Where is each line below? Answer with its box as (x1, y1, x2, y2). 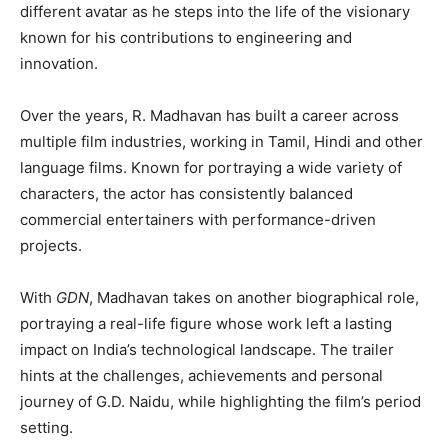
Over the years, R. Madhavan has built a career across (20, 106, 399, 126)
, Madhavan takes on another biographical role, (89, 288, 419, 308)
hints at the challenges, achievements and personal (20, 366, 383, 386)
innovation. (20, 54, 98, 74)
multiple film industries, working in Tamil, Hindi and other (20, 132, 423, 152)
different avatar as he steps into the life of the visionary (20, 2, 410, 22)
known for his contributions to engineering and (20, 28, 352, 48)
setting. (20, 418, 73, 438)
